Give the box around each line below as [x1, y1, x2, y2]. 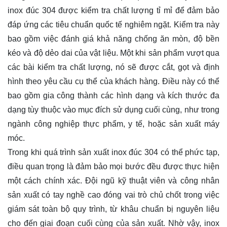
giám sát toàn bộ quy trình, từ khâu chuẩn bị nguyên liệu [8, 204, 219, 213]
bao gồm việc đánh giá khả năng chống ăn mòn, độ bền [8, 34, 219, 43]
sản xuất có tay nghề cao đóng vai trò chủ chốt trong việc [8, 190, 219, 199]
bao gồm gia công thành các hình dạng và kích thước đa [8, 91, 219, 100]
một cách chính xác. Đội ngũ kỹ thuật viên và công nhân [8, 176, 219, 185]
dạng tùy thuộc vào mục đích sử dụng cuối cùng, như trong [8, 105, 219, 114]
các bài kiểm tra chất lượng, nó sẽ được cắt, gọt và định [8, 62, 219, 71]
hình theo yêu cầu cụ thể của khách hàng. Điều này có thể [8, 77, 219, 86]
